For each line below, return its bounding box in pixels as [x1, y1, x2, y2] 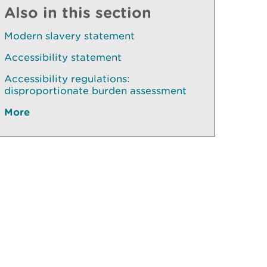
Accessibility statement [4, 51, 122, 63]
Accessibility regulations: [4, 73, 130, 85]
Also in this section [4, 4, 151, 21]
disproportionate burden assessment [4, 85, 187, 97]
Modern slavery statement [4, 30, 135, 42]
